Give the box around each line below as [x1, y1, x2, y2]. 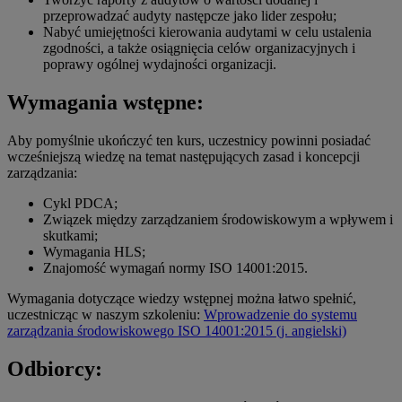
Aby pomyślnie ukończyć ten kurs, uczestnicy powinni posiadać [7, 133, 371, 149]
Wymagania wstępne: [7, 91, 204, 115]
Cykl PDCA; [43, 196, 118, 212]
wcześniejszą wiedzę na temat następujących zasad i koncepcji [7, 149, 360, 165]
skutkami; [43, 228, 98, 244]
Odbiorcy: [7, 356, 108, 380]
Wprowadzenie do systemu [204, 307, 357, 323]
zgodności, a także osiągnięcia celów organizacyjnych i [43, 40, 355, 57]
